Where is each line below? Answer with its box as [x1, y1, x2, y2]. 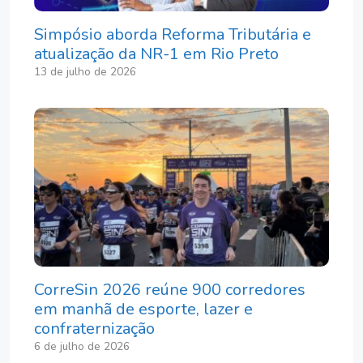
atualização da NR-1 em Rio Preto [34, 42, 279, 65]
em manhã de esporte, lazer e [34, 298, 253, 321]
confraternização [34, 318, 155, 340]
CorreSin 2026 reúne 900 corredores [34, 279, 305, 301]
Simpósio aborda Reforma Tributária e [34, 23, 311, 45]
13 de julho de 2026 [34, 63, 136, 79]
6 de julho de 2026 [34, 339, 130, 355]
